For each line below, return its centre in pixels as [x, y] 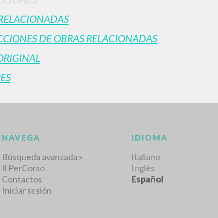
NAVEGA [21, 187]
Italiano [145, 207]
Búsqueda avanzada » [42, 207]
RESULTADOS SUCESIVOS [109, 47]
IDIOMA [149, 187]
